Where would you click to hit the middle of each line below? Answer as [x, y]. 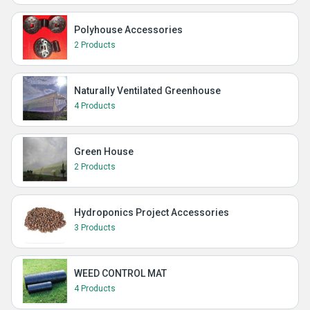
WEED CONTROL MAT [120, 273]
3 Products [95, 227]
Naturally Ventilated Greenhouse [147, 90]
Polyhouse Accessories [128, 29]
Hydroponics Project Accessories [152, 212]
